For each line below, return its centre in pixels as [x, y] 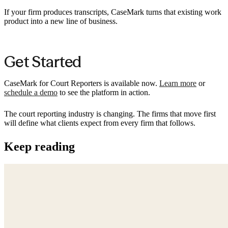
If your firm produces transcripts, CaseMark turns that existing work [113, 12]
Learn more [178, 83]
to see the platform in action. [104, 93]
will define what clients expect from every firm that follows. [100, 123]
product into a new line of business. [61, 21]
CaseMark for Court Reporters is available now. [82, 83]
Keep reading [39, 147]
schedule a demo [31, 93]
